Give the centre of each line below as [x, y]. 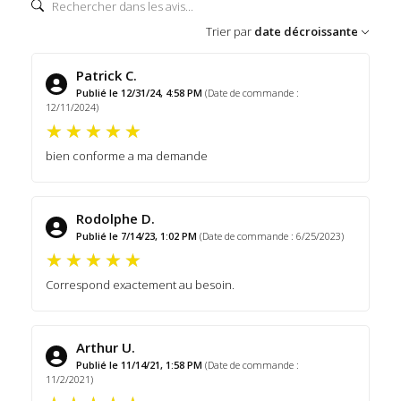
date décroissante [306, 31]
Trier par [229, 31]
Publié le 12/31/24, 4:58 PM [139, 92]
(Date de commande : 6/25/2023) [272, 235]
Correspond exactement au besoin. [140, 284]
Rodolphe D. [115, 218]
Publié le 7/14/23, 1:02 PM [137, 235]
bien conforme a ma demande [127, 155]
